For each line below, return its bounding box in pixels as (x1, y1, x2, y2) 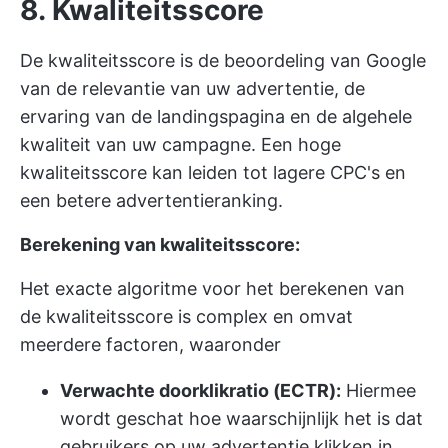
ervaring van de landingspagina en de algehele (20, 106, 412, 127)
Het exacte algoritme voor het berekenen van (20, 278, 405, 299)
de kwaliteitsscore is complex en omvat (20, 306, 353, 327)
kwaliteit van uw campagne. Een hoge (20, 134, 341, 155)
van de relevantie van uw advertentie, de (20, 78, 365, 99)
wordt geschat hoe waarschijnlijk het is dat (60, 408, 423, 429)
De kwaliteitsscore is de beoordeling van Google (20, 50, 426, 71)
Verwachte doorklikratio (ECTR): (60, 380, 341, 401)
